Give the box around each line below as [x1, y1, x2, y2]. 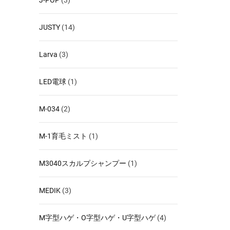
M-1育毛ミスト [39, 131, 87, 140]
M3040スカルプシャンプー [39, 159, 126, 167]
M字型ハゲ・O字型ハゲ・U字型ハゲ [39, 213, 156, 222]
